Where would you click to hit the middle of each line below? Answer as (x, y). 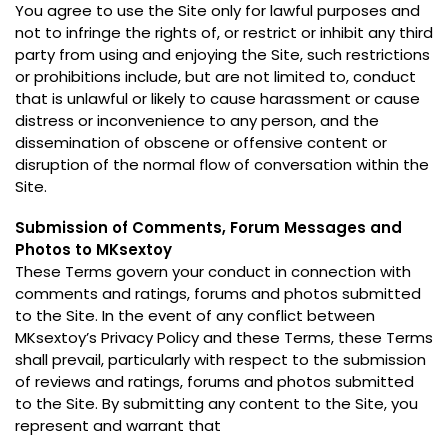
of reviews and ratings (97, 382)
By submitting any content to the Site (243, 404)
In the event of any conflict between (238, 316)
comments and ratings (101, 294)
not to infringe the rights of (116, 32)
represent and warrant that (118, 426)
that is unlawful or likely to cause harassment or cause (217, 98)
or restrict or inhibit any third (328, 32)
